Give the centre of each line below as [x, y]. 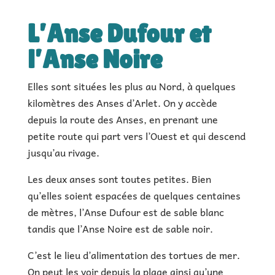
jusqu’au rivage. [63, 152]
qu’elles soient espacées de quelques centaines [134, 195]
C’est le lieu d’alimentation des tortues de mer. [134, 255]
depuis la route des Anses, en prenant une [122, 119]
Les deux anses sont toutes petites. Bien [119, 179]
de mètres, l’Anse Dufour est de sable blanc [126, 212]
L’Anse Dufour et [119, 33]
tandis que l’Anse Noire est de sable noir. [120, 228]
